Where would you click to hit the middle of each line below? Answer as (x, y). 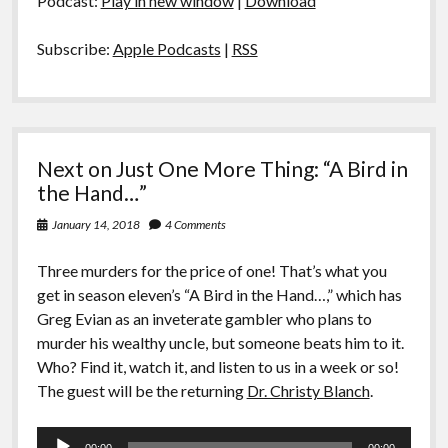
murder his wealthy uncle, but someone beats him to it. (220, 343)
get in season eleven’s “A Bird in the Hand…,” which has (219, 295)
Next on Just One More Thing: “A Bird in (222, 169)
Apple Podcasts (166, 49)
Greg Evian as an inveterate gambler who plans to (204, 319)
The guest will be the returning (141, 391)
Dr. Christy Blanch (308, 391)
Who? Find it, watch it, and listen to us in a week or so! (217, 367)
